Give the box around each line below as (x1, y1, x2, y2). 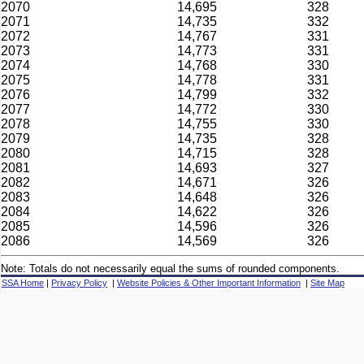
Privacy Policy (51, 278, 107, 288)
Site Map (310, 278, 344, 288)
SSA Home (2, 278, 44, 288)
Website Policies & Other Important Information (117, 278, 301, 288)
